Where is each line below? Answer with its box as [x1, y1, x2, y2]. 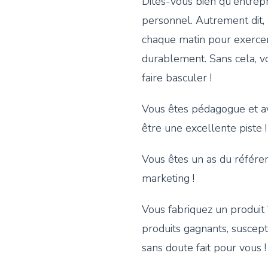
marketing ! [142, 171, 194, 186]
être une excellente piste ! [142, 121, 267, 136]
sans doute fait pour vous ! [142, 240, 266, 255]
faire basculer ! [142, 71, 212, 86]
